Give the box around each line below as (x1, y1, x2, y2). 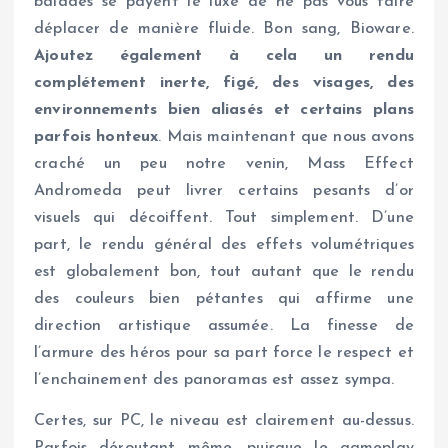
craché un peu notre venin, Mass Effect (34, 155, 414, 172)
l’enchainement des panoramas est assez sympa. (34, 371, 400, 388)
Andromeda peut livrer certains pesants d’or (34, 182, 414, 199)
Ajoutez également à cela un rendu (34, 47, 414, 64)
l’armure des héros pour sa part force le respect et (34, 344, 414, 361)
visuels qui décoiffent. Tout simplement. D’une (34, 209, 414, 226)
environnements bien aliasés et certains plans (34, 101, 414, 118)
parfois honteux (34, 128, 159, 145)
